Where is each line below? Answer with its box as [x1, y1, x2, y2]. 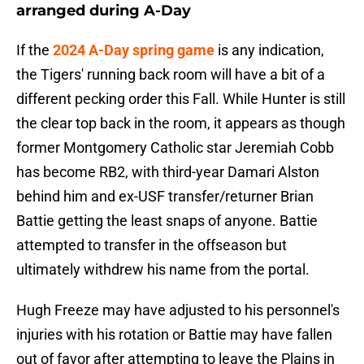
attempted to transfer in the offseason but [16, 236, 287, 254]
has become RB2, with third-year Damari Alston [16, 163, 319, 181]
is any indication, [214, 41, 324, 59]
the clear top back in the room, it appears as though [16, 115, 345, 132]
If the [16, 41, 53, 59]
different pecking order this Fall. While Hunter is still [16, 90, 345, 108]
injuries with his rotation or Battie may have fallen [16, 326, 332, 344]
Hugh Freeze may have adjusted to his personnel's [16, 301, 340, 319]
